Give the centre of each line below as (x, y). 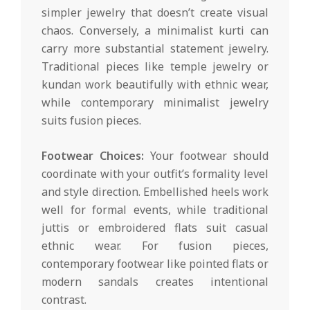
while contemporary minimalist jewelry (155, 103)
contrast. (64, 300)
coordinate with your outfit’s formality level (155, 174)
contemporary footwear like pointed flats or (155, 264)
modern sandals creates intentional (155, 282)
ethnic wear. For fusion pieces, (155, 246)
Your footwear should (206, 156)
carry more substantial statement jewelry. (155, 49)
